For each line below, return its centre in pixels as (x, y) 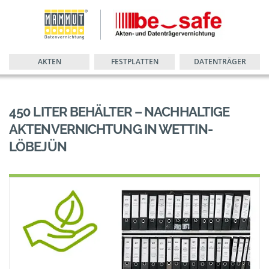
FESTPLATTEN (134, 62)
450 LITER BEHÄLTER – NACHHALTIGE (119, 112)
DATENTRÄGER (220, 62)
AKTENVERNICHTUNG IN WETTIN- (111, 129)
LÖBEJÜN (38, 147)
